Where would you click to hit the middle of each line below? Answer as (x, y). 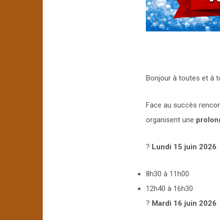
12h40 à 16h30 (169, 188)
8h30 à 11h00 (167, 174)
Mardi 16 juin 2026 (184, 203)
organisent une (171, 120)
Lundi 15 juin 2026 (184, 147)
